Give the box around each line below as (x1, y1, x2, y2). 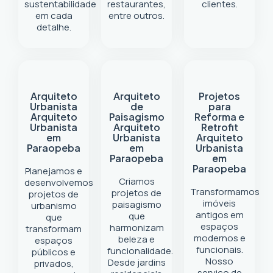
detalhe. (36, 21, 71, 34)
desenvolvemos (24, 176, 93, 189)
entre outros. (108, 9, 165, 22)
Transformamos (190, 185, 260, 198)
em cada (35, 9, 73, 22)
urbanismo (30, 199, 77, 212)
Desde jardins (107, 256, 166, 269)
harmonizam (109, 221, 164, 234)
